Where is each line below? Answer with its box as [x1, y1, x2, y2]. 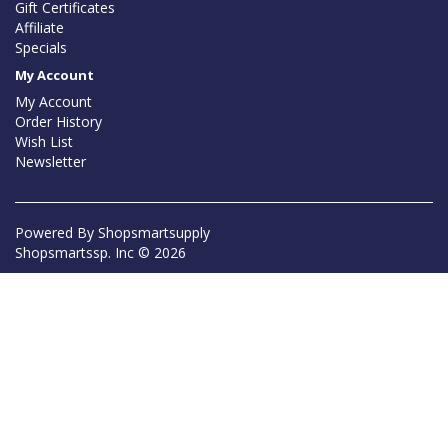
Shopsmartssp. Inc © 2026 [15, 243, 186, 263]
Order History [15, 112, 102, 132]
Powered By [15, 223, 98, 243]
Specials [15, 38, 67, 58]
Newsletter [15, 152, 86, 172]
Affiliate [15, 18, 64, 38]
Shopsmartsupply [98, 223, 210, 243]
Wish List [15, 132, 73, 152]
